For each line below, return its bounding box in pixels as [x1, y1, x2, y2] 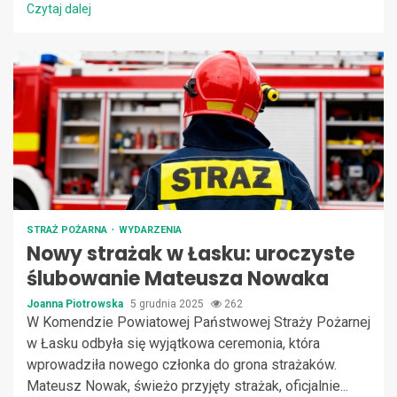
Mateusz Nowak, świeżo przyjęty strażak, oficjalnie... [27, 377, 348, 394]
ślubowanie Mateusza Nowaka [27, 264, 329, 292]
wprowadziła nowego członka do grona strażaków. [27, 355, 337, 373]
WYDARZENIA [119, 223, 182, 236]
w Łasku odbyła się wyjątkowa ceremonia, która [27, 334, 320, 352]
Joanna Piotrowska [27, 297, 126, 310]
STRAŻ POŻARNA [27, 223, 110, 236]
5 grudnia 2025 [130, 297, 206, 310]
